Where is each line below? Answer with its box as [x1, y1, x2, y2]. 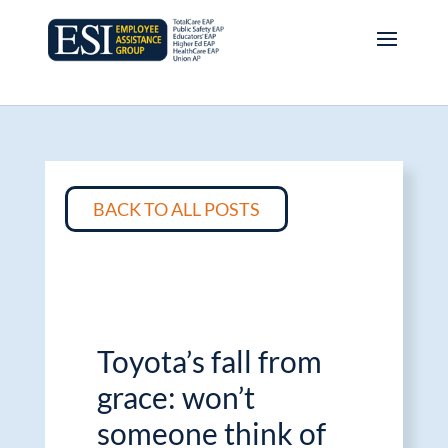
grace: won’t [96, 379, 255, 415]
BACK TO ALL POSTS [92, 198, 260, 220]
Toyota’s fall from [96, 343, 322, 379]
